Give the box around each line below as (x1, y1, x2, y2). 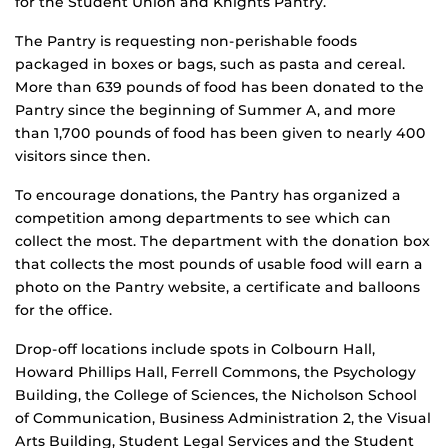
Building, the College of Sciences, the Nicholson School (15, 385, 417, 404)
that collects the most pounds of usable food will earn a (15, 254, 423, 273)
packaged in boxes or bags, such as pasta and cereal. (15, 54, 405, 73)
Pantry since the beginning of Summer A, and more (15, 100, 396, 119)
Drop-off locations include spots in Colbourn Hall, (15, 339, 375, 358)
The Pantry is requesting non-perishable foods (15, 31, 357, 50)
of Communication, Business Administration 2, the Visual (15, 408, 431, 427)
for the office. (15, 300, 112, 319)
